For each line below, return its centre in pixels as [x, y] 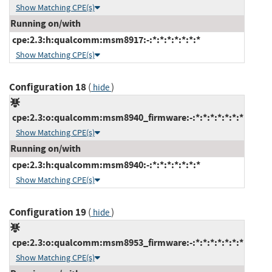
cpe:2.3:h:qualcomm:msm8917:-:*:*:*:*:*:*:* [105, 39]
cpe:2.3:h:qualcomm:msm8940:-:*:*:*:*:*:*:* [105, 165]
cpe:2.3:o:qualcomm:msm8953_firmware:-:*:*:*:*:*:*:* [127, 242]
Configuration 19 [48, 212]
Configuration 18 [48, 87]
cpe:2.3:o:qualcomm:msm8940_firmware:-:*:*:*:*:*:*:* [127, 117]
